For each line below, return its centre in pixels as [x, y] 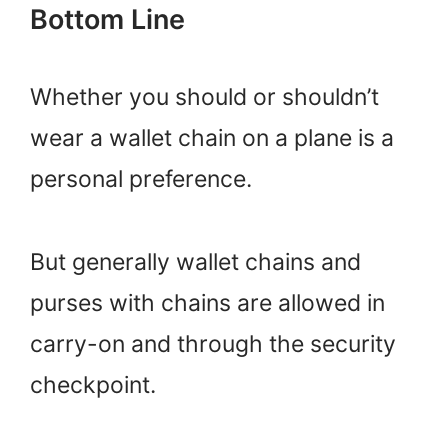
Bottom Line [107, 20]
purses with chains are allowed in [207, 302]
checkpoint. [93, 384]
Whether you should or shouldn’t [204, 97]
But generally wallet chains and [195, 261]
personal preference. [141, 179]
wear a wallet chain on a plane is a [212, 138]
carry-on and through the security [213, 343]
